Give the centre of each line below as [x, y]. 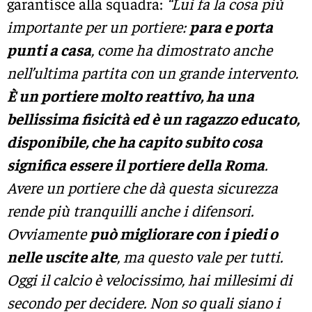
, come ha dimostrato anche [182, 49]
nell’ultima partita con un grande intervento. [153, 72]
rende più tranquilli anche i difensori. [130, 210]
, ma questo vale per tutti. [200, 256]
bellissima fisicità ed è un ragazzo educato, [153, 118]
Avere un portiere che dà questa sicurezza [142, 187]
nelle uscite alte [62, 256]
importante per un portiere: [98, 26]
